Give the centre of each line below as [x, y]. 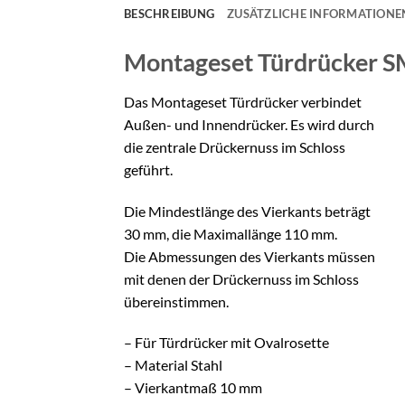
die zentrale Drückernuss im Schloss [235, 146]
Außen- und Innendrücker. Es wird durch [249, 124]
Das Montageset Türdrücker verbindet [243, 101]
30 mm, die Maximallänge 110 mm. [231, 233]
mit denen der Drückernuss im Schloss [241, 278]
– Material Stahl [173, 365]
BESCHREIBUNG [170, 14]
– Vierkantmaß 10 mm [193, 388]
